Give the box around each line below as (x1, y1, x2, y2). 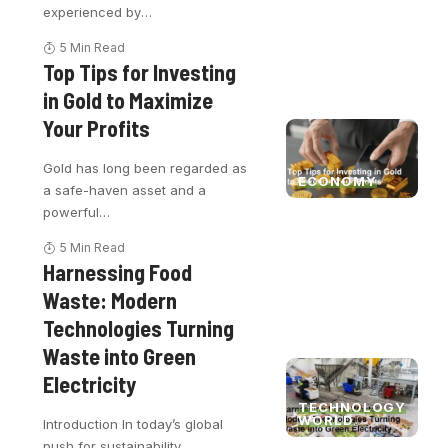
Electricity (43, 371, 137, 398)
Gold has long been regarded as (43, 160, 248, 177)
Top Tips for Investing (43, 59, 237, 86)
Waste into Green (43, 343, 197, 370)
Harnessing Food (43, 259, 193, 286)
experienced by (43, 4, 142, 21)
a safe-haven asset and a (43, 182, 207, 199)
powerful (43, 204, 100, 221)
